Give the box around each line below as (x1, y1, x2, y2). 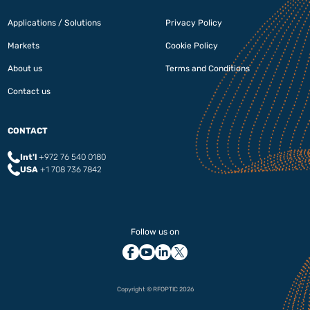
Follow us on (131, 227, 179, 237)
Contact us (8, 86, 51, 97)
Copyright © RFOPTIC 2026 (116, 285, 194, 293)
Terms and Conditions (165, 64, 250, 74)
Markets (8, 41, 40, 51)
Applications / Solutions (8, 18, 102, 28)
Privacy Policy (165, 18, 222, 28)
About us (8, 64, 43, 74)
